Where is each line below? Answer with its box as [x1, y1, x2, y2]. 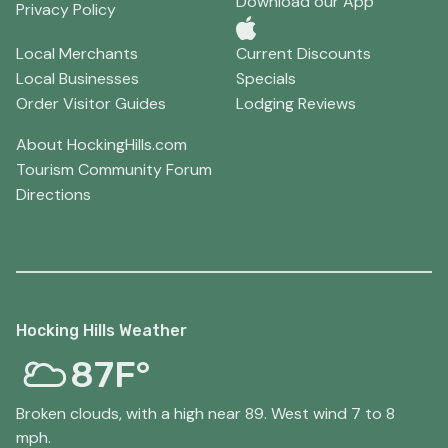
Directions [16, 183, 91, 205]
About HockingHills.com [16, 133, 187, 155]
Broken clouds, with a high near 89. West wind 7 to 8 [16, 402, 395, 424]
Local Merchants [16, 42, 138, 64]
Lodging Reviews [236, 92, 356, 114]
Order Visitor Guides [16, 92, 166, 114]
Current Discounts [236, 42, 371, 64]
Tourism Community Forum [16, 158, 212, 180]
